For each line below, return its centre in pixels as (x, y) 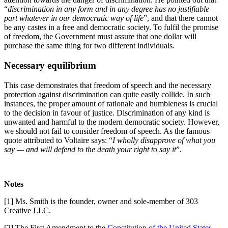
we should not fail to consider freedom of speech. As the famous (107, 131)
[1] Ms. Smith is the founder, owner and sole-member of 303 (101, 201)
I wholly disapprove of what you (164, 140)
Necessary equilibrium (50, 65)
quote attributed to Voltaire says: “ (58, 140)
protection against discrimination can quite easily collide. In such (107, 94)
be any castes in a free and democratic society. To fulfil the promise (111, 27)
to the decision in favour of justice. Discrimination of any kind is (107, 112)
